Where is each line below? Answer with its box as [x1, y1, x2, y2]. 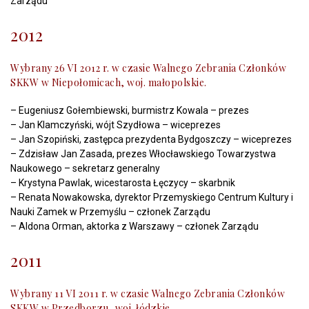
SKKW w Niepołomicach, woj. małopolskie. [10, 76, 207, 89]
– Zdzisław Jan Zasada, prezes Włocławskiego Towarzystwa [10, 148, 276, 159]
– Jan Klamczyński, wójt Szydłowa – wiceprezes [10, 119, 221, 130]
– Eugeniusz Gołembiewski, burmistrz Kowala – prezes [10, 105, 249, 116]
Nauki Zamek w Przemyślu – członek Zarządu [10, 206, 210, 217]
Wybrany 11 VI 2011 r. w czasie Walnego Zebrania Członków [10, 287, 285, 300]
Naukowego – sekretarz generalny [10, 163, 160, 174]
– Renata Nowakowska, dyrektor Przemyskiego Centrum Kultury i [10, 192, 293, 203]
